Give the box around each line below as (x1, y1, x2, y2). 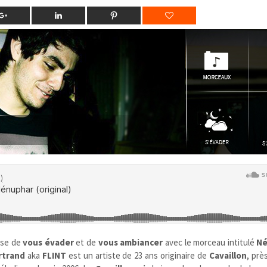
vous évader (23, 236, 74, 248)
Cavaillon (209, 249, 247, 261)
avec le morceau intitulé (163, 236, 257, 248)
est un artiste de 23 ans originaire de (66, 249, 210, 261)
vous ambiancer (98, 236, 163, 248)
